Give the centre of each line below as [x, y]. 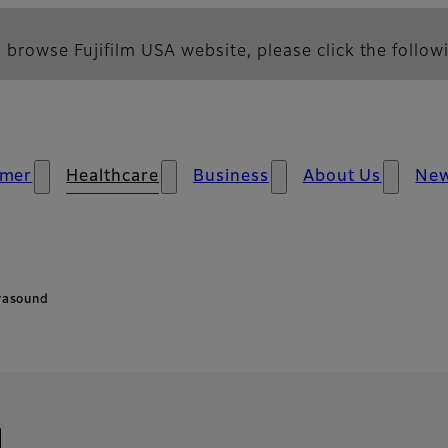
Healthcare [113, 177]
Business [231, 177]
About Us [342, 177]
